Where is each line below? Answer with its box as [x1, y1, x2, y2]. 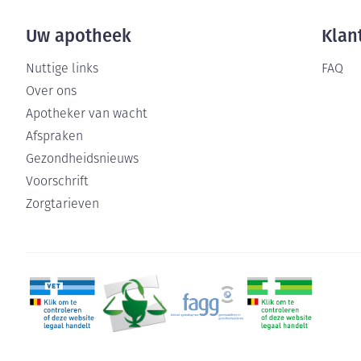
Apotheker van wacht [26, 108, 147, 121]
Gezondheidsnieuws [26, 153, 139, 166]
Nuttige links [26, 63, 98, 76]
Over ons [26, 85, 77, 98]
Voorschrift [26, 176, 89, 189]
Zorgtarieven [26, 198, 99, 211]
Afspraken [26, 131, 83, 143]
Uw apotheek [26, 25, 131, 47]
